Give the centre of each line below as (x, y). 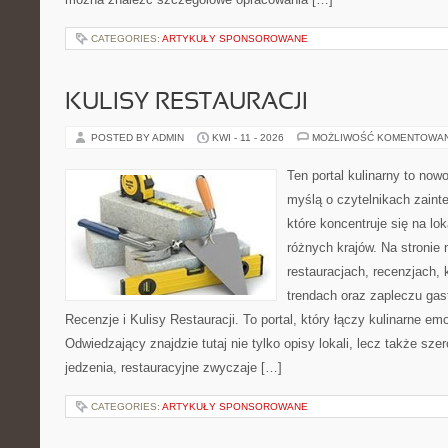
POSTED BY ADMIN (139, 137)
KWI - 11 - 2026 (248, 137)
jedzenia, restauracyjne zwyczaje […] (173, 367)
